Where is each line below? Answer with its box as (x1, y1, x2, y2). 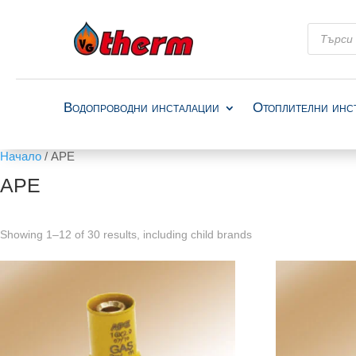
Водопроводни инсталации (64, 100, 220, 115)
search (307, 33, 343, 47)
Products (307, 21, 354, 35)
